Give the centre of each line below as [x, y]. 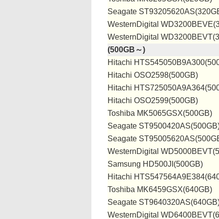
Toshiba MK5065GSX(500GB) [160, 113]
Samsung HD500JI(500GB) [155, 164]
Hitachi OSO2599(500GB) [153, 100]
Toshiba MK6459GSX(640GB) [160, 189]
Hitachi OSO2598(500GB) [153, 75]
